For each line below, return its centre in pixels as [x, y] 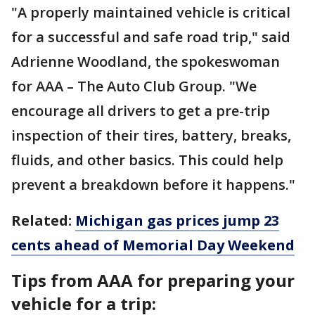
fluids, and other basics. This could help [147, 160]
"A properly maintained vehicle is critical [151, 13]
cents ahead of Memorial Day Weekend [153, 245]
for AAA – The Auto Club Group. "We [134, 86]
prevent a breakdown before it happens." [153, 185]
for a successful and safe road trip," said [151, 37]
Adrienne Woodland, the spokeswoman [146, 62]
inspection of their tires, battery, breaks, [151, 136]
